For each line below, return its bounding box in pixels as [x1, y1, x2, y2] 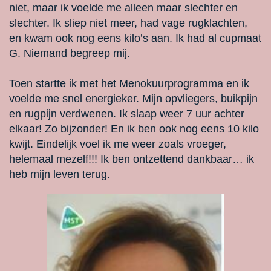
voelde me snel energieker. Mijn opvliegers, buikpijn [9, 93, 258, 105]
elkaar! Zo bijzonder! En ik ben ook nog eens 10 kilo [9, 123, 259, 135]
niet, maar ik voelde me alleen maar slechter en [9, 2, 238, 15]
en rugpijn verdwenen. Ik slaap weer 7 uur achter [9, 108, 244, 120]
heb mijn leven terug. [9, 168, 110, 181]
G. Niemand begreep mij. [9, 47, 130, 60]
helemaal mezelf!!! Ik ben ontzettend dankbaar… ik [9, 153, 254, 166]
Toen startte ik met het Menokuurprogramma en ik [9, 77, 249, 90]
